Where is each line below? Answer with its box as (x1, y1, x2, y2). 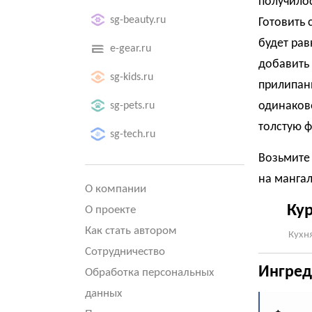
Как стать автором (85, 225, 177, 237)
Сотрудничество (85, 246, 165, 258)
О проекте (85, 204, 136, 216)
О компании (85, 183, 146, 195)
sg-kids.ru (110, 72, 153, 83)
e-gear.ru (110, 43, 151, 54)
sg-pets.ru (110, 100, 155, 111)
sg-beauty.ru (110, 15, 166, 26)
